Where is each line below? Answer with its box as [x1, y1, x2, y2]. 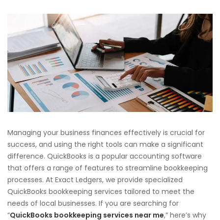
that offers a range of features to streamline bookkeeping [7, 163, 208, 173]
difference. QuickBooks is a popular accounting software [7, 151, 202, 161]
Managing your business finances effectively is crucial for [7, 127, 205, 137]
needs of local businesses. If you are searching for [7, 198, 179, 208]
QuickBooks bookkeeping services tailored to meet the [7, 186, 194, 196]
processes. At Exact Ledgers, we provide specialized [7, 174, 183, 185]
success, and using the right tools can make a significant [7, 139, 203, 149]
